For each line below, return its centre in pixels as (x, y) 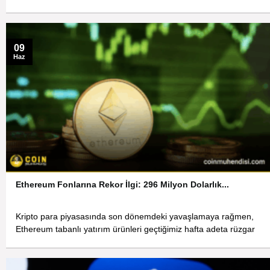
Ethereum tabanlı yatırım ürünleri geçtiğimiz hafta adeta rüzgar (136, 229)
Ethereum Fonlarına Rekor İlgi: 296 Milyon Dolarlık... (123, 185)
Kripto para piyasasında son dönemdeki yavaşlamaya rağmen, (135, 216)
